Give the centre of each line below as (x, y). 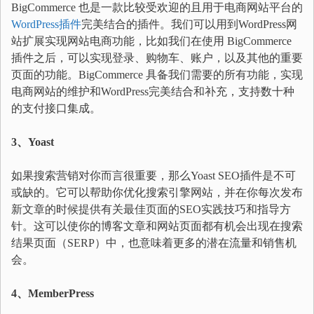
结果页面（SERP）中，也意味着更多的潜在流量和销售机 (154, 243)
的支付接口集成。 (56, 108)
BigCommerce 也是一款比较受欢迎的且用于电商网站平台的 (157, 7)
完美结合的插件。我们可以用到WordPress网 (189, 24)
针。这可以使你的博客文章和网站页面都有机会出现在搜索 (157, 226)
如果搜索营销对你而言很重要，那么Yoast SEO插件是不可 (153, 176)
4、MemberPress (53, 293)
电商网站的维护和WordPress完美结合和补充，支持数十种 (153, 91)
